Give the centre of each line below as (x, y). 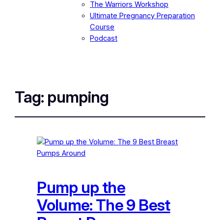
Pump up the (81, 187)
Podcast (104, 38)
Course (102, 27)
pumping (78, 97)
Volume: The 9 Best (104, 205)
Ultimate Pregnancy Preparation (142, 15)
